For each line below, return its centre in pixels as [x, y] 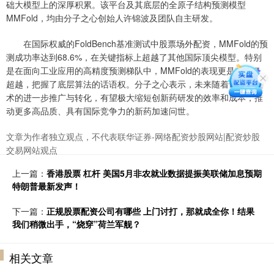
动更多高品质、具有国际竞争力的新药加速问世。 [100, 111]
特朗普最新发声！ [46, 186]
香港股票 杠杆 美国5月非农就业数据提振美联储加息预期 [154, 173]
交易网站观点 [32, 150]
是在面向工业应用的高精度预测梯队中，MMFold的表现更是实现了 [133, 71]
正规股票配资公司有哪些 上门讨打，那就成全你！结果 [150, 211]
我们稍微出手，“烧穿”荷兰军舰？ [76, 224]
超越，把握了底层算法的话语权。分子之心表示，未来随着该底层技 [135, 84]
